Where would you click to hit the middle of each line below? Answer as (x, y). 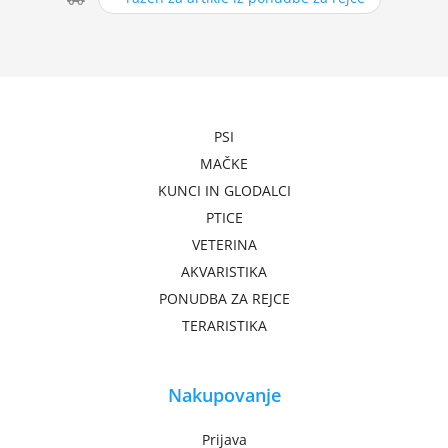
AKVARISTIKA (224, 271)
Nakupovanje (224, 395)
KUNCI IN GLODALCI (224, 190)
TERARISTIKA (224, 325)
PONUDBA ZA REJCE (224, 298)
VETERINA (224, 244)
